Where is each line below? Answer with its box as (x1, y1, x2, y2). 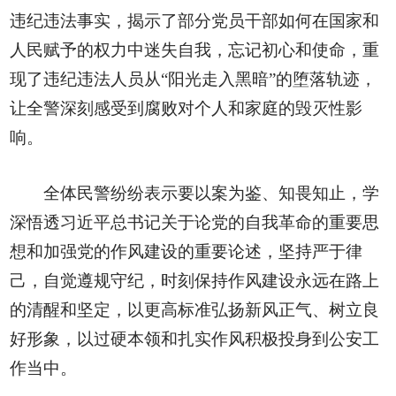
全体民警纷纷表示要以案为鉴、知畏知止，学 (42, 183, 379, 202)
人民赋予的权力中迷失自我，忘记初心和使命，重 (10, 40, 380, 59)
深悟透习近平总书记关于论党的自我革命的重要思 (10, 212, 380, 232)
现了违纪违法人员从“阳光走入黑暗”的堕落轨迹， (10, 69, 377, 88)
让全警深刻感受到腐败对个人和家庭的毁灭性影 (10, 98, 363, 118)
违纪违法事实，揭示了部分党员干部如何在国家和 (10, 11, 380, 30)
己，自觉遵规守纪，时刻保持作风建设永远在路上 (10, 270, 380, 290)
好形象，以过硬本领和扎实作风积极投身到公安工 (10, 329, 380, 348)
